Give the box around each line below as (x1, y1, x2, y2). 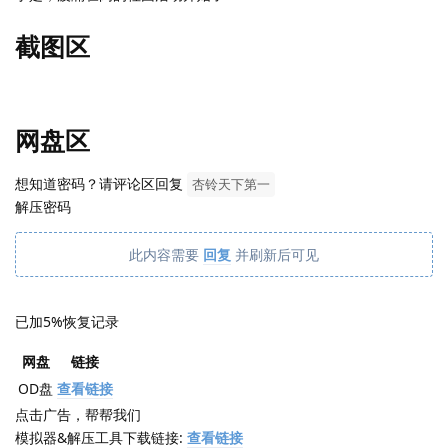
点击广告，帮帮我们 (15, 405, 141, 425)
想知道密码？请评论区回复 (15, 174, 187, 194)
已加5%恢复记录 (15, 312, 119, 332)
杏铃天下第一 (192, 177, 270, 193)
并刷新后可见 (231, 245, 319, 265)
